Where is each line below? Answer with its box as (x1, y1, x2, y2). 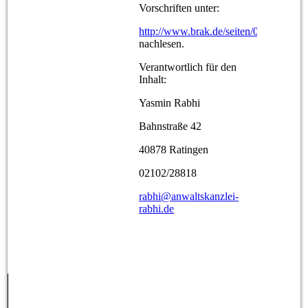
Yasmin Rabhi (139, 96, 201, 109)
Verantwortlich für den (139, 60, 237, 73)
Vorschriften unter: (139, 1, 220, 14)
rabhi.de (139, 202, 175, 214)
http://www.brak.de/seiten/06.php (139, 25, 284, 37)
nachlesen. (139, 37, 185, 49)
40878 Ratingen (139, 143, 209, 155)
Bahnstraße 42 (139, 120, 202, 132)
